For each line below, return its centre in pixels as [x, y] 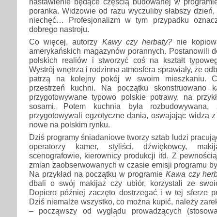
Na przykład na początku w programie [97, 174]
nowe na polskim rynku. [70, 125]
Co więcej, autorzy [66, 42]
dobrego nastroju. [59, 29]
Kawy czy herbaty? [139, 42]
